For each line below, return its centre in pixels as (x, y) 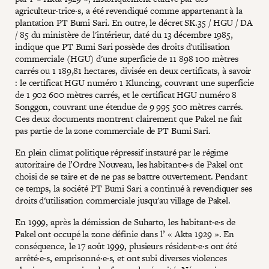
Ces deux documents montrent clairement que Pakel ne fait (129, 119)
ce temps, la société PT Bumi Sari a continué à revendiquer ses (134, 188)
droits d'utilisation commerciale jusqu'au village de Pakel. (123, 200)
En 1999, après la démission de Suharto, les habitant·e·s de (125, 222)
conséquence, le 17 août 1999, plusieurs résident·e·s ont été (126, 246)
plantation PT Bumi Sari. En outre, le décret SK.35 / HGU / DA (134, 23)
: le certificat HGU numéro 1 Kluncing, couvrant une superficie (134, 83)
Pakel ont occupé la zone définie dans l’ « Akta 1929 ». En (125, 234)
